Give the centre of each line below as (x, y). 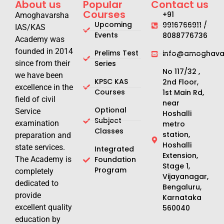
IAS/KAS (30, 27)
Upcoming (113, 25)
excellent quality (43, 207)
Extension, (180, 156)
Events (106, 35)
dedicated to (37, 183)
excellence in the (44, 87)
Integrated (114, 149)
